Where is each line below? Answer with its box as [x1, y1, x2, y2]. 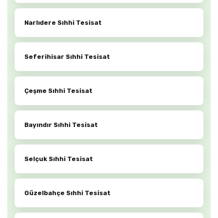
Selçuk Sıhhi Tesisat [24, 155, 93, 163]
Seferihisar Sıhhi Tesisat [24, 53, 110, 61]
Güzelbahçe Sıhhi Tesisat [24, 189, 110, 197]
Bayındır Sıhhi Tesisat [24, 121, 98, 129]
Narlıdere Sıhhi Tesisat [24, 19, 102, 27]
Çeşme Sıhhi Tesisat [24, 87, 92, 95]
